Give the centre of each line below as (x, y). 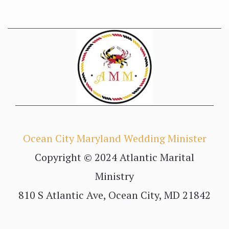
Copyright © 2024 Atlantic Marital (114, 157)
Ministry (114, 176)
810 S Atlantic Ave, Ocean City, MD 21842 (114, 195)
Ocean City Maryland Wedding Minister (114, 138)
